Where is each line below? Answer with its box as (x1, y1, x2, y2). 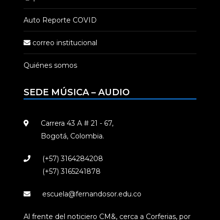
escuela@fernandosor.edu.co (42, 189, 141, 198)
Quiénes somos (24, 60, 77, 70)
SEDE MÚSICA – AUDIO (24, 86, 130, 98)
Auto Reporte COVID (24, 15, 97, 25)
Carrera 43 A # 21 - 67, (41, 118, 113, 128)
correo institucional (30, 38, 97, 47)
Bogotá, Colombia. (41, 131, 104, 140)
